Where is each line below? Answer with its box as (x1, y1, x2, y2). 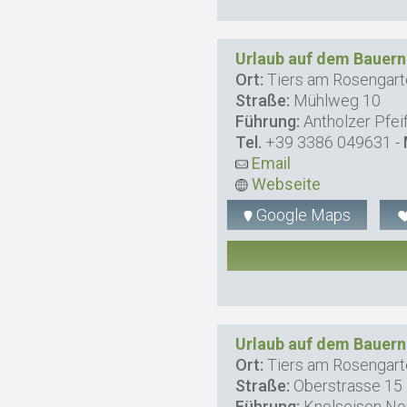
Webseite (248, 174, 322, 194)
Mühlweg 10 (290, 90, 382, 110)
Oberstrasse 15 (290, 375, 403, 395)
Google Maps (253, 204, 352, 224)
